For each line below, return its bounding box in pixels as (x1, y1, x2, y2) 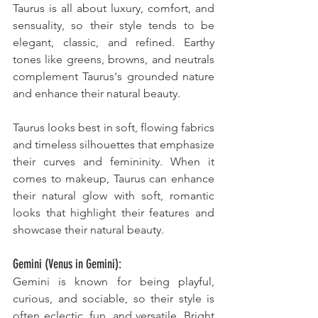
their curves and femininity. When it (13, 155, 214, 169)
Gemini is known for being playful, (13, 275, 214, 289)
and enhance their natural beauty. (13, 87, 183, 101)
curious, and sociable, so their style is (13, 292, 214, 306)
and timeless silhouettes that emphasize (13, 138, 214, 152)
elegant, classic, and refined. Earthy (13, 35, 214, 50)
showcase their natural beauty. (13, 223, 164, 237)
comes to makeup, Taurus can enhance (13, 172, 214, 186)
